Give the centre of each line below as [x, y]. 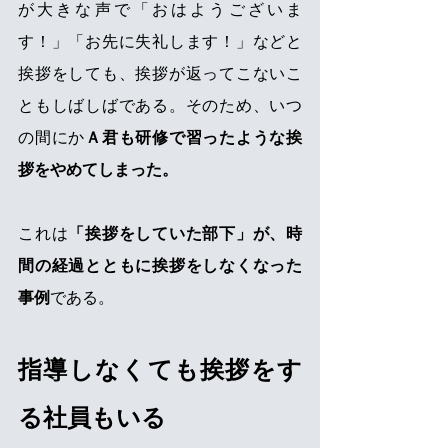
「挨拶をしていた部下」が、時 [185, 234]
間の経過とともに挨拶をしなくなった [160, 266]
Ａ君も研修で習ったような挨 [193, 138]
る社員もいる [92, 418]
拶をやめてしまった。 [98, 170]
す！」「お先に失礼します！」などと [160, 42]
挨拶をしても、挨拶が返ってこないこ [160, 74]
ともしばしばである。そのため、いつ [160, 106]
